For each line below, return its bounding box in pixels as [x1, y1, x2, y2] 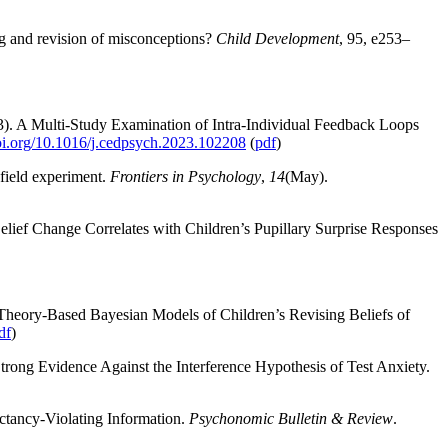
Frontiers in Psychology [110, 167, 261, 185]
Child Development [216, 29, 339, 47]
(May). [285, 167, 328, 185]
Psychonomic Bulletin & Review [189, 409, 393, 427]
